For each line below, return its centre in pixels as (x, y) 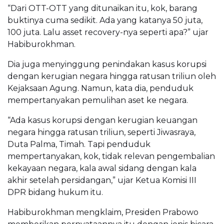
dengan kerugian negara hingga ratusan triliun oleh (112, 76)
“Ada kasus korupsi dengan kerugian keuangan (102, 120)
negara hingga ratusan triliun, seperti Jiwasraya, (101, 132)
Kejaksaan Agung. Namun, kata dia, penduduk (100, 88)
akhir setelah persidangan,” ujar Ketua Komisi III (102, 180)
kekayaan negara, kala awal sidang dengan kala (102, 168)
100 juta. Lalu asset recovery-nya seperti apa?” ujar (108, 32)
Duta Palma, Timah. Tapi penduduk (79, 144)
